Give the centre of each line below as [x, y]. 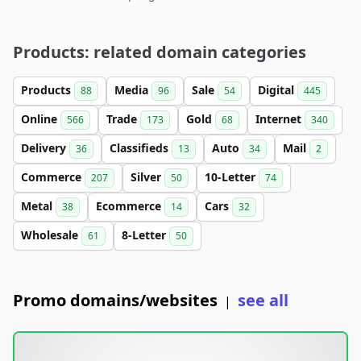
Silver [147, 177]
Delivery [45, 148]
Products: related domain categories [160, 52]
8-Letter [145, 235]
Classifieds [141, 148]
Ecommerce [130, 206]
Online [41, 119]
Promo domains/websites [115, 300]
